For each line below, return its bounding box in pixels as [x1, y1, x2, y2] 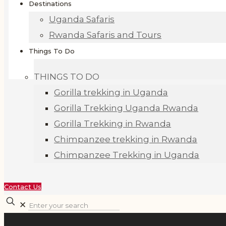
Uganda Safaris [49, 14, 115, 24]
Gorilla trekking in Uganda [54, 87, 168, 97]
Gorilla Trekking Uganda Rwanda [54, 103, 199, 113]
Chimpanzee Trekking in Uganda [54, 150, 200, 160]
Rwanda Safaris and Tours [49, 30, 161, 40]
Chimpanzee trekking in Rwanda [54, 134, 198, 144]
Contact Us [4, 183, 41, 191]
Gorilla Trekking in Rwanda [54, 119, 172, 129]
